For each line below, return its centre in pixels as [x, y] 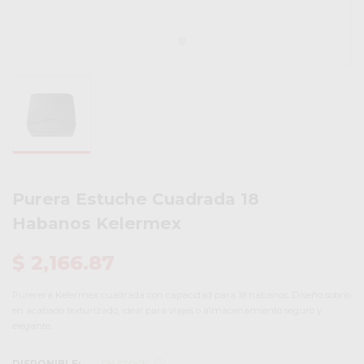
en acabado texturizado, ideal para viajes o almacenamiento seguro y [167, 311]
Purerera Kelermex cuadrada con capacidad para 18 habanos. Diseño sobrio [182, 295]
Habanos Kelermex [97, 223]
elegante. [32, 326]
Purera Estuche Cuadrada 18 [136, 198]
